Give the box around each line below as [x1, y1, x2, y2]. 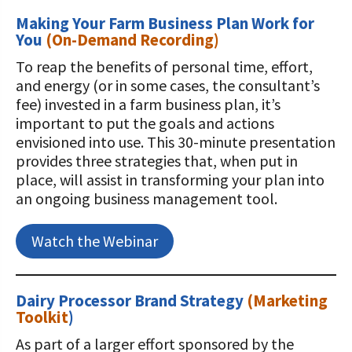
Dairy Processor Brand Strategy [16, 290, 247, 311]
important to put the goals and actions [16, 113, 274, 133]
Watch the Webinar [31, 231, 158, 251]
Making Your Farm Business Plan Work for [16, 13, 314, 34]
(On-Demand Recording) [46, 29, 219, 50]
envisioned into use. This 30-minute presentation [16, 132, 335, 152]
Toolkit [16, 306, 68, 328]
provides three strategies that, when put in [16, 151, 298, 170]
